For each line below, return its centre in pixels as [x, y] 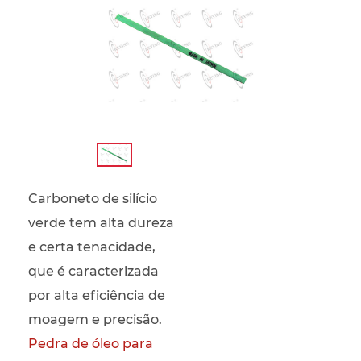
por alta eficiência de [97, 296]
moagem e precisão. [95, 320]
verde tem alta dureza [101, 223]
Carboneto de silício [93, 199]
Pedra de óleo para [91, 344]
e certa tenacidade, [92, 247]
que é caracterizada [93, 272]
